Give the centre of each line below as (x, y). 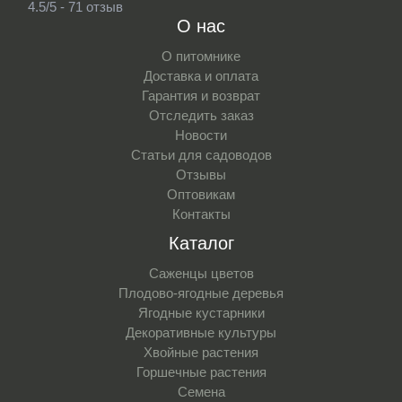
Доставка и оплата (201, 75)
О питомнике (201, 56)
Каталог (201, 243)
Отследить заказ (201, 115)
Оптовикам (201, 194)
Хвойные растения (201, 352)
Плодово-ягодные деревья (201, 293)
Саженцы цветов (201, 273)
